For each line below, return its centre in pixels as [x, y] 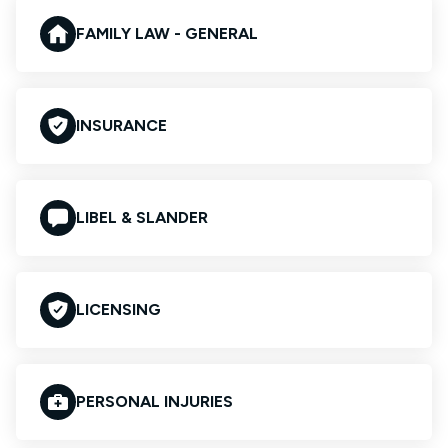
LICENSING [118, 309]
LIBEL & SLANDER [142, 217]
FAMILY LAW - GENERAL [167, 33]
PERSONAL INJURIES [154, 401]
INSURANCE [121, 125]
